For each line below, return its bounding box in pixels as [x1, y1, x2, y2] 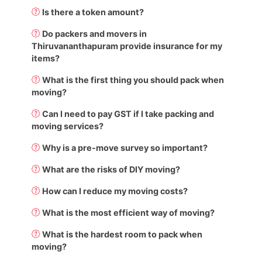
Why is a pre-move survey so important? [42, 142, 208, 153]
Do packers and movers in [42, 28, 147, 39]
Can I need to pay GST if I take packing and [42, 108, 215, 119]
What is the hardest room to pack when [42, 229, 203, 239]
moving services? [32, 120, 104, 131]
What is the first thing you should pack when [42, 74, 225, 85]
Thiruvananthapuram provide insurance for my [32, 40, 223, 51]
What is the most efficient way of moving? [42, 207, 215, 218]
